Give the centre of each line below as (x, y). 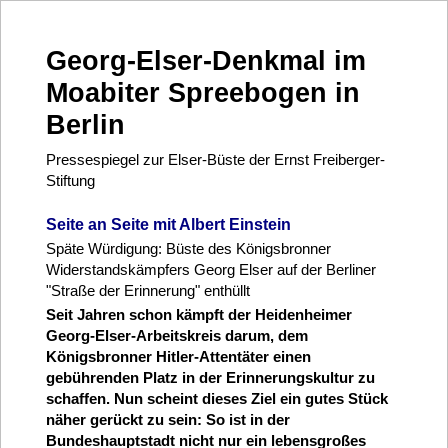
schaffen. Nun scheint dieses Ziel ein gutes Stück (216, 398)
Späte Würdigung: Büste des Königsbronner (188, 248)
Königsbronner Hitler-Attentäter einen (178, 356)
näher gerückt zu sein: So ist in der (167, 419)
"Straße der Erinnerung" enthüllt (147, 290)
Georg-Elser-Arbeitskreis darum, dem (176, 335)
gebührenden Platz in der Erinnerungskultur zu (210, 377)
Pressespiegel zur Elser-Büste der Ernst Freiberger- (215, 160)
